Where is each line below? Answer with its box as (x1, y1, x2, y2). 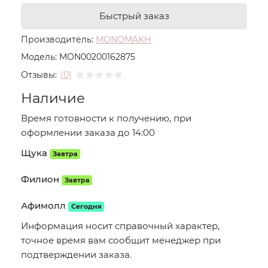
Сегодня (71, 202, 102, 211)
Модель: (21, 51, 57, 62)
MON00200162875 (59, 51, 135, 62)
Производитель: (21, 34, 93, 45)
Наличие (21, 90, 85, 106)
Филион (21, 173, 59, 185)
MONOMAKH (96, 34, 151, 45)
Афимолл (21, 200, 66, 211)
